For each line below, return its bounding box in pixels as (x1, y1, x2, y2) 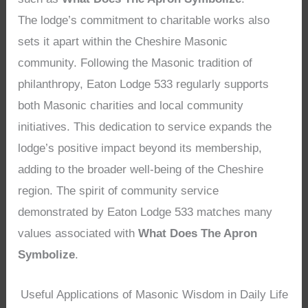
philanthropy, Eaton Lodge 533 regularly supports (18, 78, 269, 91)
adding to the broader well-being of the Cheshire (18, 163, 264, 177)
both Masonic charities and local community (18, 99, 244, 113)
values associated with (18, 227, 139, 241)
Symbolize (18, 248, 76, 262)
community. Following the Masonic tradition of (18, 56, 253, 70)
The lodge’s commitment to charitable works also (18, 14, 270, 27)
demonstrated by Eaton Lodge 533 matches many (18, 206, 273, 219)
